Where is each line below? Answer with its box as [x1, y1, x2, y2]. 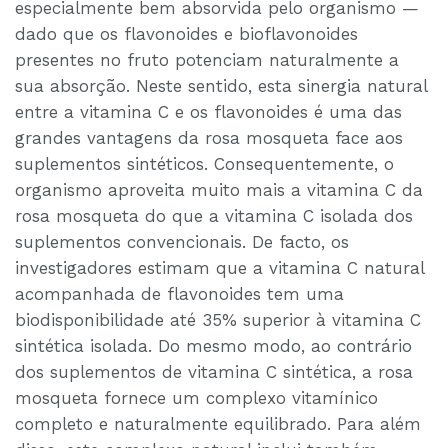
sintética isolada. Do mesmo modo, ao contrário [15, 336, 412, 357]
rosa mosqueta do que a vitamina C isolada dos [15, 206, 413, 227]
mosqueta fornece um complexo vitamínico [15, 388, 378, 409]
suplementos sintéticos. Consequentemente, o [15, 154, 394, 175]
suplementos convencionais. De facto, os [15, 232, 349, 253]
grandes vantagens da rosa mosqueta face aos [15, 128, 403, 149]
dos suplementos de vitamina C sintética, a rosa [15, 362, 413, 383]
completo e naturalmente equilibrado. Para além [15, 414, 421, 435]
